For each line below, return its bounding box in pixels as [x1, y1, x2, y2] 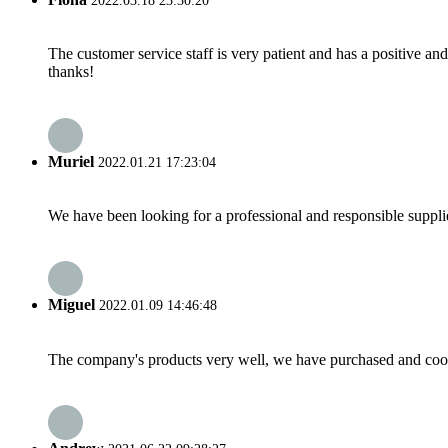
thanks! [48, 63, 94, 81]
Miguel [48, 296, 95, 314]
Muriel [48, 152, 94, 170]
